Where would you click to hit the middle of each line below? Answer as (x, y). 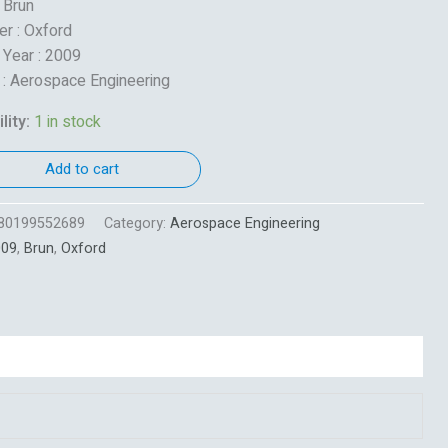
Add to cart (82, 168)
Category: (136, 223)
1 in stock (67, 121)
